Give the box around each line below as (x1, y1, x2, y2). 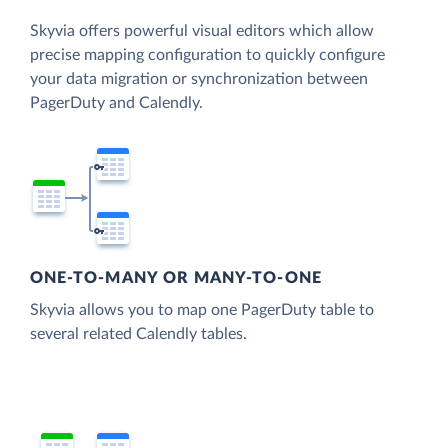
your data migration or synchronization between (30, 71, 368, 88)
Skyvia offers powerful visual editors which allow (30, 23, 374, 40)
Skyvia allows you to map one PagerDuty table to (30, 302, 374, 319)
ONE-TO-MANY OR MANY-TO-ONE (30, 270, 322, 287)
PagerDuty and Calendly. (30, 95, 203, 112)
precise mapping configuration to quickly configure (30, 47, 385, 64)
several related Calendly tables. (30, 326, 247, 343)
